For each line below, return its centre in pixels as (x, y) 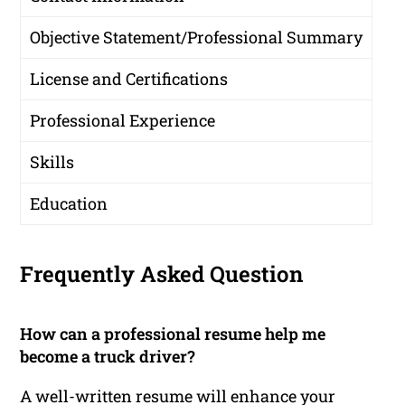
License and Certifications (129, 79)
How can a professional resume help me (173, 334)
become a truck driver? (108, 357)
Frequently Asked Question (162, 274)
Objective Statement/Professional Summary (197, 38)
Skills (52, 162)
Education (69, 204)
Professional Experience (123, 121)
